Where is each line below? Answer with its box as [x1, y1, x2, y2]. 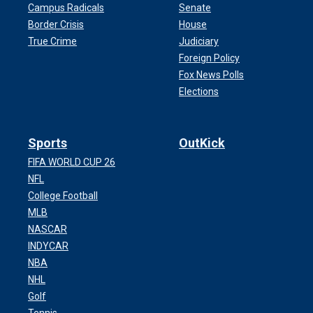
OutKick [179, 136, 225, 151]
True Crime [28, 36, 77, 48]
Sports [28, 136, 67, 151]
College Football [28, 190, 98, 202]
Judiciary [179, 36, 219, 48]
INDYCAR [28, 240, 68, 252]
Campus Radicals [28, 2, 104, 14]
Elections [179, 86, 219, 98]
